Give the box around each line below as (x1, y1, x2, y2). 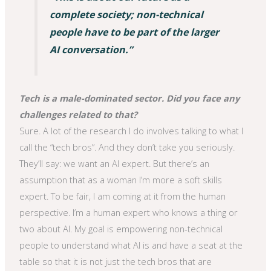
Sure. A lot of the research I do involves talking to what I (19, 124, 244, 137)
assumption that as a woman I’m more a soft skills (19, 173, 223, 186)
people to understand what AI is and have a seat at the (19, 238, 243, 251)
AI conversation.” (49, 42, 132, 56)
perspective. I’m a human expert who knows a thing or (19, 206, 238, 218)
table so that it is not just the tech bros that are (19, 255, 212, 267)
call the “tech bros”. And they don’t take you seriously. (19, 140, 235, 153)
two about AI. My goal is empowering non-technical (19, 222, 223, 235)
